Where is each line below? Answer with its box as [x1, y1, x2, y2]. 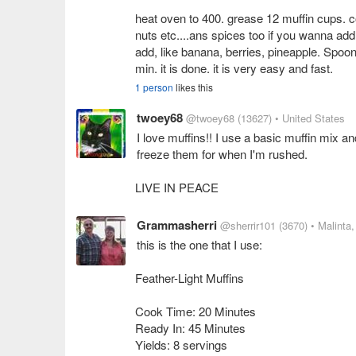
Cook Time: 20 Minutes [135, 303, 256, 319]
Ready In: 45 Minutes [135, 319, 246, 336]
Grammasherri [137, 216, 217, 234]
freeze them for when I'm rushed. [137, 145, 308, 162]
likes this [173, 80, 213, 94]
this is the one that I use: [137, 236, 262, 253]
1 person [135, 80, 173, 94]
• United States [275, 110, 345, 126]
